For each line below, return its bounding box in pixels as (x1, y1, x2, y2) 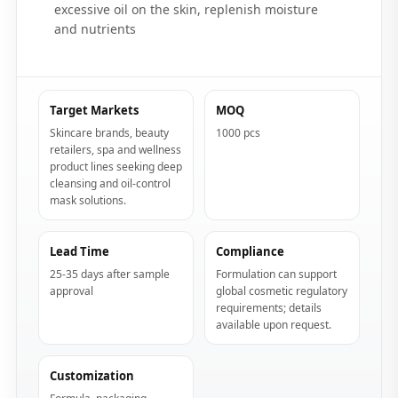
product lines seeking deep (50, 159, 182, 174)
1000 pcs (216, 125, 260, 140)
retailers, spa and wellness (50, 142, 181, 157)
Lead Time (50, 243, 109, 259)
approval (50, 283, 93, 298)
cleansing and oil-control (50, 176, 171, 191)
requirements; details (216, 300, 322, 315)
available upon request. (216, 317, 331, 332)
